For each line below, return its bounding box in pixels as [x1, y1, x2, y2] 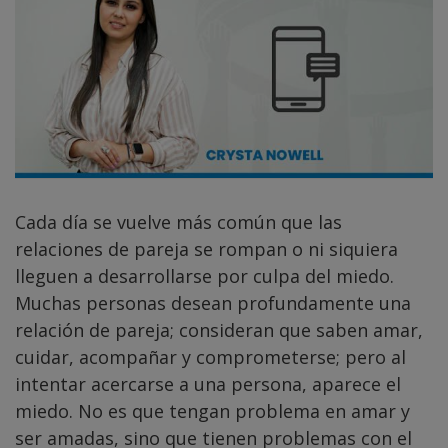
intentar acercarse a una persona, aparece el [15, 372, 401, 397]
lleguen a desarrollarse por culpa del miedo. [15, 264, 394, 289]
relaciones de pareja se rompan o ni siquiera [15, 237, 398, 262]
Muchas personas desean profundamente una [15, 291, 411, 316]
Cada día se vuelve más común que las [15, 210, 342, 235]
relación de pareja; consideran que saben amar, [15, 318, 423, 343]
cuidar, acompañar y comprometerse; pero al [15, 345, 406, 370]
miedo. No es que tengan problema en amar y [15, 399, 410, 424]
